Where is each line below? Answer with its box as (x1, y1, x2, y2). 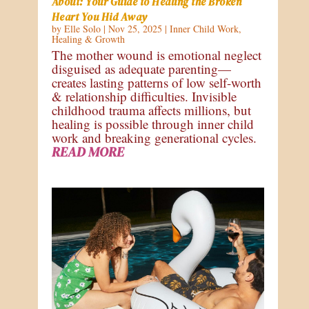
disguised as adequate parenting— (51, 60, 231, 78)
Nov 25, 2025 (108, 22, 162, 36)
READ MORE (51, 143, 124, 161)
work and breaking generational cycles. (51, 129, 257, 147)
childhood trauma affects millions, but (51, 101, 251, 119)
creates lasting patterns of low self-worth (51, 74, 261, 92)
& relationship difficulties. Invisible (51, 88, 237, 106)
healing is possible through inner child (51, 115, 254, 133)
